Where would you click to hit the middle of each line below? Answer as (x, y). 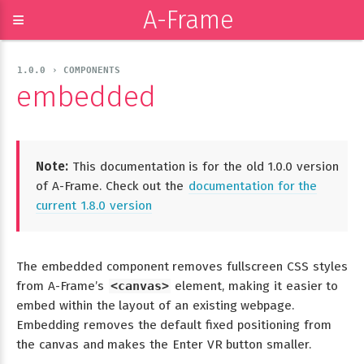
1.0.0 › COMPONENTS (69, 70)
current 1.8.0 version (94, 205)
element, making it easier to (255, 286)
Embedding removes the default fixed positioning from (174, 325)
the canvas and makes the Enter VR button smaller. (164, 344)
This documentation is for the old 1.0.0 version (204, 166)
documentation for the (253, 186)
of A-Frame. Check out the (112, 186)
